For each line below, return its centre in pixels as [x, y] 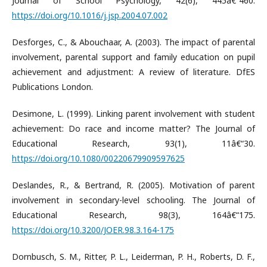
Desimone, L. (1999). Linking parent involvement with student [133, 113]
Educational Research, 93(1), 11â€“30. [133, 143]
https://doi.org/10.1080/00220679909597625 [98, 158]
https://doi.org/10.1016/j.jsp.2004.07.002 [90, 15]
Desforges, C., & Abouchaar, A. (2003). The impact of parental [133, 42]
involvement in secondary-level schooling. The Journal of [133, 200]
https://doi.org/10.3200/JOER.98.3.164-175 [93, 229]
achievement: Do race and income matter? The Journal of [133, 128]
